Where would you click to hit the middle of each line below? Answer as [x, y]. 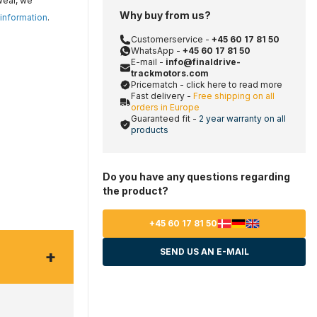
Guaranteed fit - [165, 119]
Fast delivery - [162, 96]
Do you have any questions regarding [196, 177]
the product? [136, 191]
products [150, 130]
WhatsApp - [157, 51]
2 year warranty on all [242, 119]
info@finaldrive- [203, 62]
